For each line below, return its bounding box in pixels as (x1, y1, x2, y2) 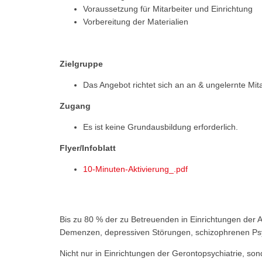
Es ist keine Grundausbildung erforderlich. (83, 122, 238, 132)
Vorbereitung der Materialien (83, 16, 188, 26)
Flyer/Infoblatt (60, 143, 116, 153)
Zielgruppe (60, 58, 103, 68)
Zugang (60, 101, 91, 111)
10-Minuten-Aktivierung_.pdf (83, 164, 188, 174)
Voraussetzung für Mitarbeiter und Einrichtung (83, 4, 253, 13)
